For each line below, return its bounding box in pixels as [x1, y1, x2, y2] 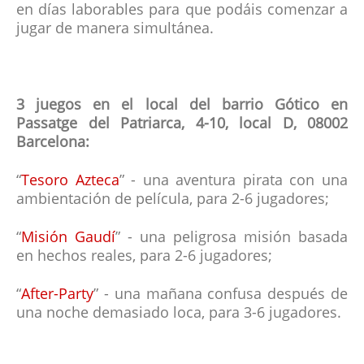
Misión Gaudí [21, 231, 115, 246]
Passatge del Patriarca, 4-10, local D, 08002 [16, 117, 348, 132]
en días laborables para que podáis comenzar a [16, 3, 348, 19]
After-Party [21, 288, 93, 303]
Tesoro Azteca [21, 174, 119, 189]
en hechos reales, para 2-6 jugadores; [16, 249, 272, 265]
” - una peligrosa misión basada [115, 231, 348, 246]
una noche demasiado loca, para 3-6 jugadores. [16, 306, 345, 322]
